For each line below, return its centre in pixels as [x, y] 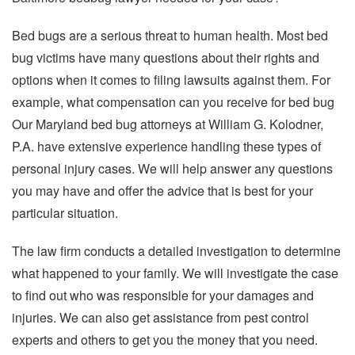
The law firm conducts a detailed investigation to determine [176, 250]
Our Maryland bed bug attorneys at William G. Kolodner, [168, 124]
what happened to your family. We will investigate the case [175, 273]
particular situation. [65, 212]
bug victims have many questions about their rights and [166, 57]
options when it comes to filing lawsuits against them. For [171, 79]
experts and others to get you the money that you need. [165, 339]
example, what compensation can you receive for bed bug [173, 101]
